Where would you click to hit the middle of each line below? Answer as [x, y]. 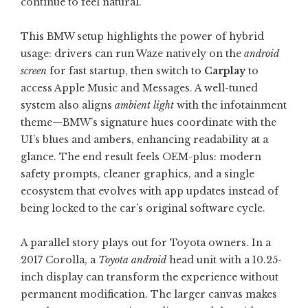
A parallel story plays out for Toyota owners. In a [146, 243]
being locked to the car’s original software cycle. [143, 208]
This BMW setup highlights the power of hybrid [142, 36]
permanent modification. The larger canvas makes [149, 294]
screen [34, 71]
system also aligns [68, 105]
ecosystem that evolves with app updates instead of [150, 191]
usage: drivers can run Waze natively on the [132, 54]
